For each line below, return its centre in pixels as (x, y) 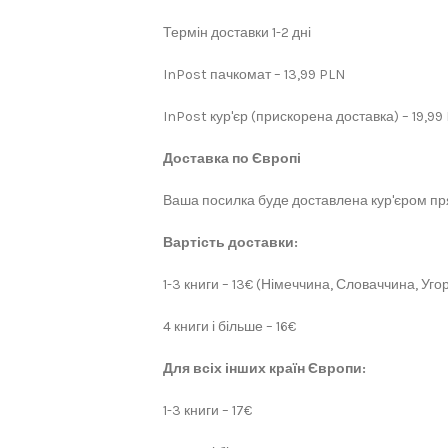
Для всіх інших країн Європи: (264, 368)
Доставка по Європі (232, 158)
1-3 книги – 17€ (207, 410)
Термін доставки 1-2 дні (237, 32)
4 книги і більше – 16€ (229, 326)
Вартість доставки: (230, 242)
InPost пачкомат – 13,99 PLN (254, 74)
